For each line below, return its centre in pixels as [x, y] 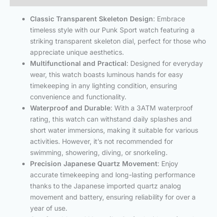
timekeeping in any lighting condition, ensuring [104, 85]
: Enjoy [168, 163]
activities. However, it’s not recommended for [101, 141]
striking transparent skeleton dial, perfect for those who [118, 41]
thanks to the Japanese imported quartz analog [106, 186]
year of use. [49, 208]
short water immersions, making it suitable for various [114, 130]
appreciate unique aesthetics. [77, 52]
